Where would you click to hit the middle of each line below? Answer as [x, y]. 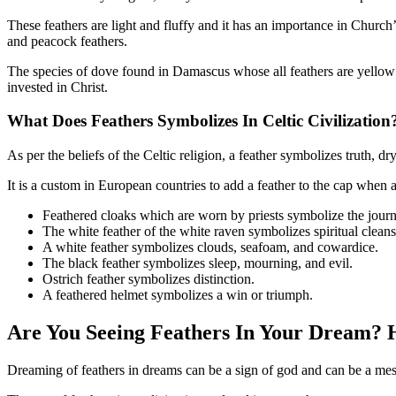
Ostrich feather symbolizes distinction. [150, 279]
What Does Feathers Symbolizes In [133, 121]
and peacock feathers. [69, 41]
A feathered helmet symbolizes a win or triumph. [179, 295]
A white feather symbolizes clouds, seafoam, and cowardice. [212, 247]
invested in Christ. [59, 87]
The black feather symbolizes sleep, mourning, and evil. [199, 263]
